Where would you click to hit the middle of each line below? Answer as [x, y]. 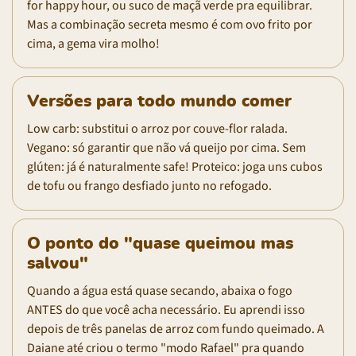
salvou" [58, 263]
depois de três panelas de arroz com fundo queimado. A [176, 329]
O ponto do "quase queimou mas [160, 243]
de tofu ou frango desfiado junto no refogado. [149, 186]
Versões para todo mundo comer [159, 101]
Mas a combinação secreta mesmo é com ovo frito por [170, 24]
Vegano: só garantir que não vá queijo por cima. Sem [166, 147]
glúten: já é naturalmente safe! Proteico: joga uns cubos [175, 166]
